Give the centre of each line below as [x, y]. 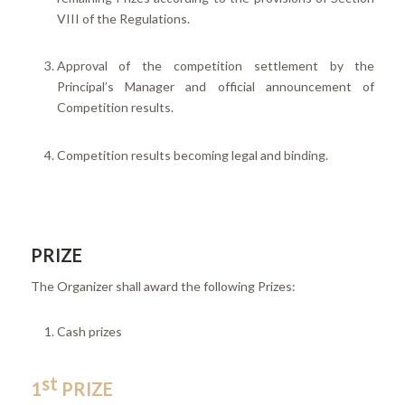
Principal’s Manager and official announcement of [216, 87]
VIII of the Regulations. [123, 18]
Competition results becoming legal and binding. [192, 155]
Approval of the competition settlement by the [216, 66]
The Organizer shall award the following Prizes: [163, 286]
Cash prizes [89, 331]
